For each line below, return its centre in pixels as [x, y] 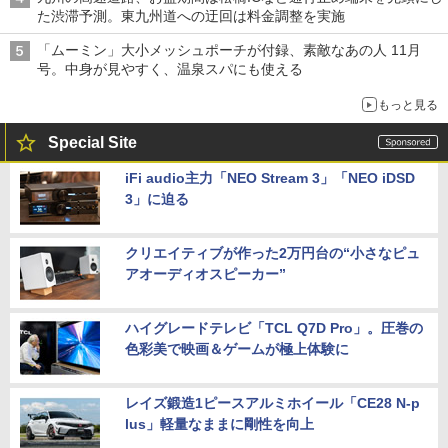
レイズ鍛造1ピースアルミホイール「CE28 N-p [272, 402]
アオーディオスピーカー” [205, 273]
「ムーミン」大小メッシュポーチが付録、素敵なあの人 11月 [229, 49]
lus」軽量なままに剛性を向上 [219, 423]
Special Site [92, 142]
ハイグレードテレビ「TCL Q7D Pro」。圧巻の [274, 327]
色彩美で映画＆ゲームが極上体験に [237, 348]
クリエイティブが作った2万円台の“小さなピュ [272, 252]
